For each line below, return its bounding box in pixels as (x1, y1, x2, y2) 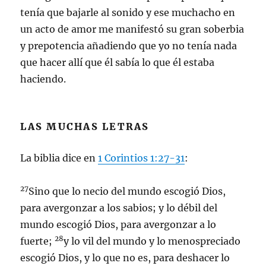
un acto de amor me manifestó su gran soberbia (20, 23, 245, 35)
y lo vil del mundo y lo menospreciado (64, 235, 241, 247)
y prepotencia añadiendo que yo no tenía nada (20, 40, 237, 52)
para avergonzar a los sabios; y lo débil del (20, 202, 218, 214)
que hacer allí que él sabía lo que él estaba (20, 56, 215, 68)
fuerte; (20, 235, 55, 247)
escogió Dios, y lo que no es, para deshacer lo (20, 252, 230, 264)
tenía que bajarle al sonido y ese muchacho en (20, 7, 236, 18)
